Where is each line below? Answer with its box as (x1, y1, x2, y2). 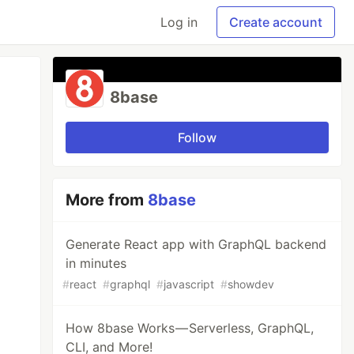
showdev (228, 277, 275, 291)
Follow (178, 130, 217, 145)
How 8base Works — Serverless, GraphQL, (66, 320, 314, 336)
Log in (160, 14, 198, 30)
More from (66, 190, 149, 209)
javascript (164, 277, 215, 291)
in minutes (66, 255, 127, 271)
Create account (229, 14, 322, 30)
